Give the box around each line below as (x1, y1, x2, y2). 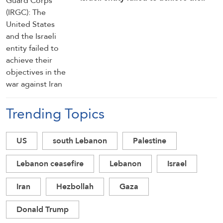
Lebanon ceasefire (16, 156, 84, 171)
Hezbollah (56, 179, 94, 194)
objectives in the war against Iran (80, 1, 201, 16)
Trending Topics (6, 101, 105, 126)
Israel (167, 156, 187, 171)
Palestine (133, 133, 166, 148)
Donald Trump (16, 202, 69, 217)
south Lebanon (53, 133, 107, 148)
